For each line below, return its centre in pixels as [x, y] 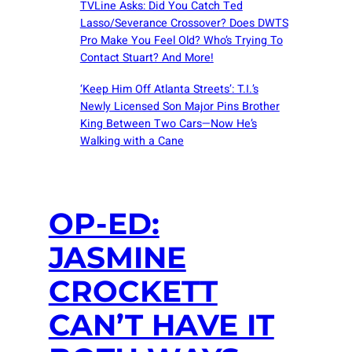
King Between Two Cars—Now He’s [168, 123]
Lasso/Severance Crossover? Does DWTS [184, 24]
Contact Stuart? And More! [147, 58]
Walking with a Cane [132, 141]
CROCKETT [133, 291]
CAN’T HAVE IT [161, 325]
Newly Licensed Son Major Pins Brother [180, 106]
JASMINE [117, 258]
